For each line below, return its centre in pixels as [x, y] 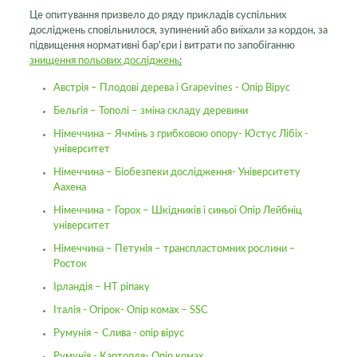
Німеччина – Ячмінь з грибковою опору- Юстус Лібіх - [180, 134]
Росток [70, 264]
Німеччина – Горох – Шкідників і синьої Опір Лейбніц [177, 211]
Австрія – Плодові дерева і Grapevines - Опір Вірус [171, 88]
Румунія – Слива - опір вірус [118, 333]
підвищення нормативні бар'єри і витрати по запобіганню [162, 46]
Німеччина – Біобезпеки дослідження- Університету [177, 173]
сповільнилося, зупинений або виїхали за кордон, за [207, 31]
